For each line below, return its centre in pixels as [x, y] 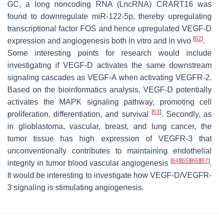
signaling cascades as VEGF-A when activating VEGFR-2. [109, 77]
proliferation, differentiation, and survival [79, 114]
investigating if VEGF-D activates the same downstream [109, 65]
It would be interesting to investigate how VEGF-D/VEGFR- [109, 175]
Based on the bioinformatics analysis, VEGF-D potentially [109, 89]
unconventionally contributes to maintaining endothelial [109, 151]
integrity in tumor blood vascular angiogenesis [89, 163]
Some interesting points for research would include [109, 53]
